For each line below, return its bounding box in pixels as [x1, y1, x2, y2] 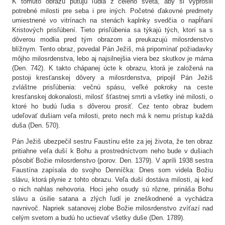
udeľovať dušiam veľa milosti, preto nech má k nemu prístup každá [12, 112, 213, 120]
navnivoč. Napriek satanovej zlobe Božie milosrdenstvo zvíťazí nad [12, 204, 213, 212]
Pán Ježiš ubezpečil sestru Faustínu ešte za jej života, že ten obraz [12, 138, 213, 146]
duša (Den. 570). [12, 122, 60, 130]
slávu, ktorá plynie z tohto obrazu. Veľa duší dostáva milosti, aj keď [12, 176, 213, 184]
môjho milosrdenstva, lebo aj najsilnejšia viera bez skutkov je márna [12, 55, 213, 63]
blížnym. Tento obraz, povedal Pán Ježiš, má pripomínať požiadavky [12, 45, 213, 53]
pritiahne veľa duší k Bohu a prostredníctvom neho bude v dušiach [12, 147, 213, 155]
